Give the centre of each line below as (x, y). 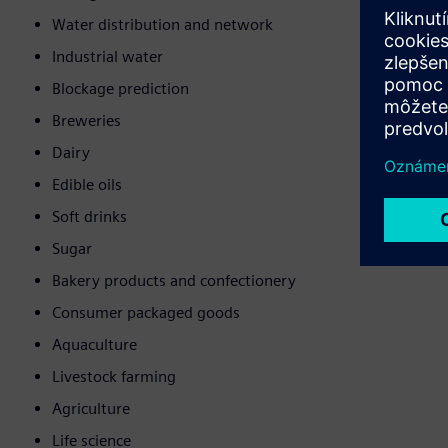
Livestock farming (114, 377)
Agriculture (91, 409)
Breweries (86, 121)
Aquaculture (94, 345)
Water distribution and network (162, 25)
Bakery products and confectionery (174, 281)
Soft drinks (89, 217)
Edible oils (87, 185)
